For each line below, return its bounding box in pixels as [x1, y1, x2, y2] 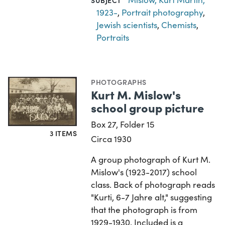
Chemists [161, 19, 197, 31]
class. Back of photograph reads [91, 178, 215, 190]
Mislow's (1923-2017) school [91, 166, 197, 178]
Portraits [96, 31, 130, 43]
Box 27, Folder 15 [91, 118, 155, 130]
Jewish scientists [96, 19, 158, 31]
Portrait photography [122, 6, 203, 18]
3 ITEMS [49, 128, 77, 139]
